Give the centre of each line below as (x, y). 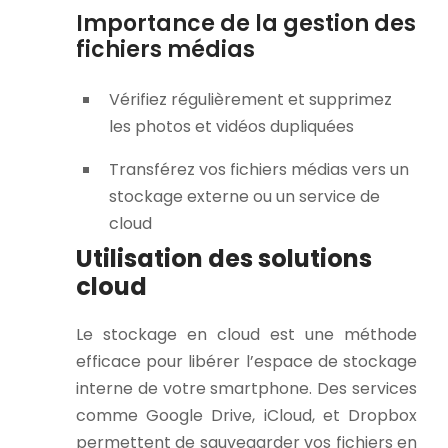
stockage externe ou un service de (244, 197)
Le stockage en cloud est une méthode (246, 335)
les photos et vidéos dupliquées (231, 127)
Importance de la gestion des (246, 24)
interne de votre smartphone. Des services (246, 389)
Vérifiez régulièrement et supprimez (250, 100)
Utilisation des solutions (224, 259)
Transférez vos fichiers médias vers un (259, 170)
